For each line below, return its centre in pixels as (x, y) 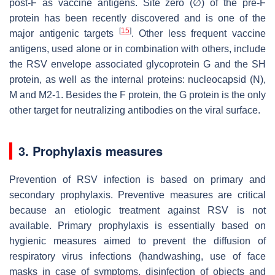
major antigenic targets (64, 33)
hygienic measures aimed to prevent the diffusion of (137, 241)
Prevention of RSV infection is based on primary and (137, 179)
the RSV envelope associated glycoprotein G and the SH (137, 64)
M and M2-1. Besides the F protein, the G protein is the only (137, 95)
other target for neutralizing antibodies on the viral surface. (135, 110)
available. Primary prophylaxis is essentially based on (137, 225)
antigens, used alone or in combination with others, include (137, 48)
